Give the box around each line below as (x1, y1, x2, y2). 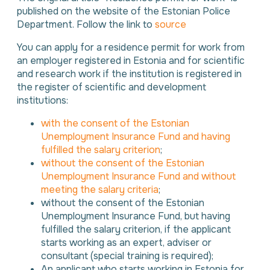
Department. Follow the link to (17, 18, 155, 31)
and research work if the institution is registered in (17, 67, 242, 80)
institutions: (17, 94, 68, 107)
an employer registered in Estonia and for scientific (17, 54, 245, 67)
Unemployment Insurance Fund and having (41, 130, 230, 143)
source (155, 18, 186, 31)
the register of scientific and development (17, 81, 206, 93)
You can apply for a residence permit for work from (17, 41, 245, 54)
